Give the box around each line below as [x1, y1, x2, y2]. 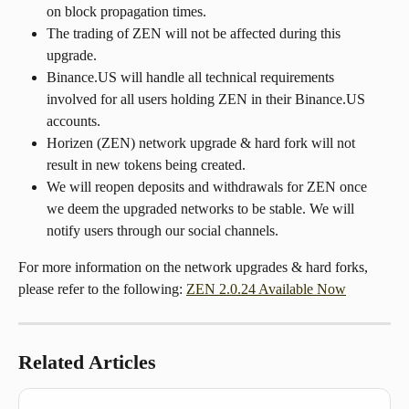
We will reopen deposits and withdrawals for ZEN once [47, 179, 371, 195]
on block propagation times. [47, 4, 206, 20]
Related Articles [18, 351, 156, 374]
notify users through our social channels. [47, 223, 278, 239]
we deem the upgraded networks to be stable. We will [47, 201, 358, 217]
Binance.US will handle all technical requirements [47, 69, 338, 86]
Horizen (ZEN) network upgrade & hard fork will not [47, 135, 359, 152]
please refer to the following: [18, 281, 186, 298]
